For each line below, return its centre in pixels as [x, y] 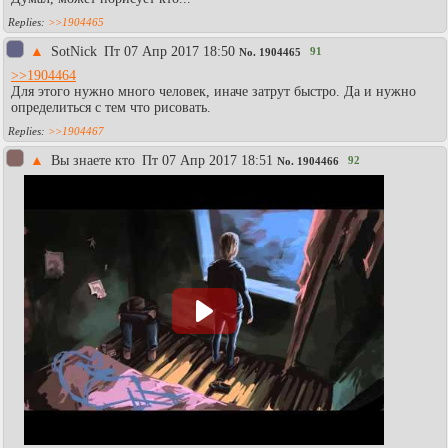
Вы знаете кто [95, 160]
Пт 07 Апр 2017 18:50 [169, 51]
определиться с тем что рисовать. [111, 107]
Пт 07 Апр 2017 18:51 [207, 160]
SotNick [76, 51]
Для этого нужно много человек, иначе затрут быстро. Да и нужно [213, 91]
